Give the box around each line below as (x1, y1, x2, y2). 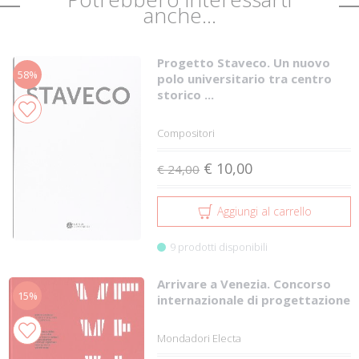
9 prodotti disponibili (170, 239, 268, 254)
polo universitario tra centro (157, 70, 333, 87)
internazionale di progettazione (157, 291, 351, 308)
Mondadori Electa (157, 330, 242, 345)
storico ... (157, 86, 215, 103)
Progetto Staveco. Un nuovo (157, 54, 331, 71)
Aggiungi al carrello (216, 203, 312, 219)
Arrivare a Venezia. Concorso (157, 275, 332, 292)
